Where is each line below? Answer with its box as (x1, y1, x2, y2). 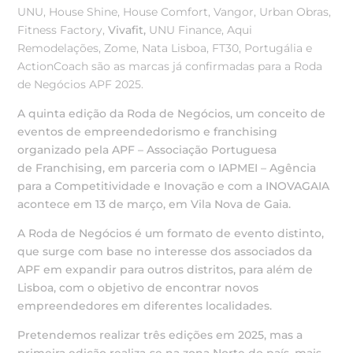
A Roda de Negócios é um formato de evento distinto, (17, 225, 325, 240)
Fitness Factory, (17, 22, 109, 37)
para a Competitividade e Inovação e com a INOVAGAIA (17, 178, 330, 193)
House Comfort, (123, 4, 214, 19)
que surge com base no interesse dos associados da (17, 243, 313, 258)
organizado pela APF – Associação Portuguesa (17, 142, 277, 157)
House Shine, (49, 4, 124, 19)
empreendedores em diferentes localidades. (17, 298, 273, 313)
